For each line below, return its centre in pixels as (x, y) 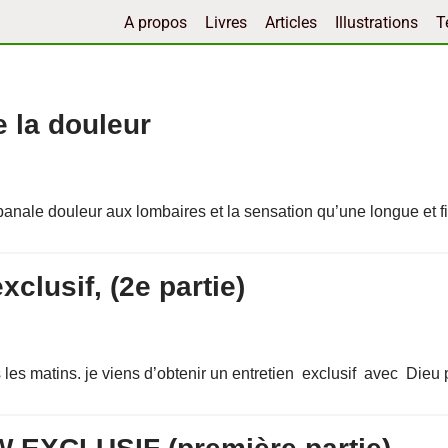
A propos (155, 22)
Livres (226, 22)
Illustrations (376, 22)
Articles (291, 22)
